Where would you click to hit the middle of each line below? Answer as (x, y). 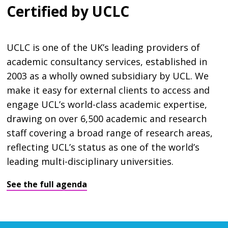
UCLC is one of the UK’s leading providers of (104, 47)
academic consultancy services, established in (107, 61)
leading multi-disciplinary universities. (90, 161)
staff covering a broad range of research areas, (110, 133)
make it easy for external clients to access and (108, 90)
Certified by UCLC (68, 11)
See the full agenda (47, 184)
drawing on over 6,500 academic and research (107, 118)
